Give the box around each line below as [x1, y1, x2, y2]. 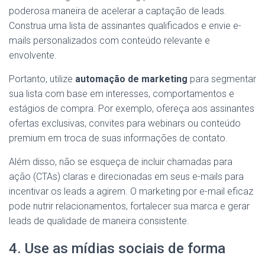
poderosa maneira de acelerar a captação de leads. [9, 5, 227, 17]
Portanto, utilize [9, 73, 75, 85]
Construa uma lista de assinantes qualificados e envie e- [9, 20, 241, 31]
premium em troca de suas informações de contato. [9, 132, 228, 144]
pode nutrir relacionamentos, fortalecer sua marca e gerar [9, 200, 250, 212]
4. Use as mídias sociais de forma [9, 240, 225, 257]
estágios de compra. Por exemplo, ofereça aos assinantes [9, 102, 254, 114]
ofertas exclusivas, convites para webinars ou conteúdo [9, 117, 241, 129]
